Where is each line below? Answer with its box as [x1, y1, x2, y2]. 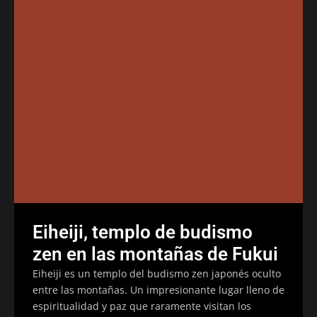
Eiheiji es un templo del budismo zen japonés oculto [33, 266, 281, 280]
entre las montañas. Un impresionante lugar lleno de [33, 282, 284, 296]
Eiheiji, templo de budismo [33, 221, 253, 243]
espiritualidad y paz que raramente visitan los [33, 299, 251, 313]
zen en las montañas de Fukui [33, 243, 278, 265]
